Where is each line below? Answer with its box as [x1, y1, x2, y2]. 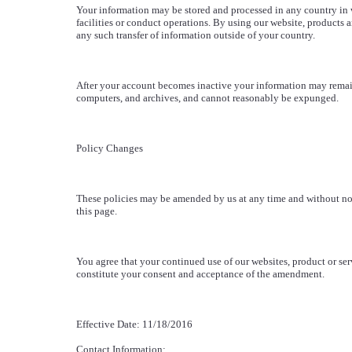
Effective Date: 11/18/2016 [75, 318, 192, 330]
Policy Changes [75, 142, 143, 154]
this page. [75, 205, 117, 217]
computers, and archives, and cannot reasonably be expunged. [75, 92, 339, 104]
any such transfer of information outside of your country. [75, 29, 315, 41]
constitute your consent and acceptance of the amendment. [75, 268, 324, 280]
